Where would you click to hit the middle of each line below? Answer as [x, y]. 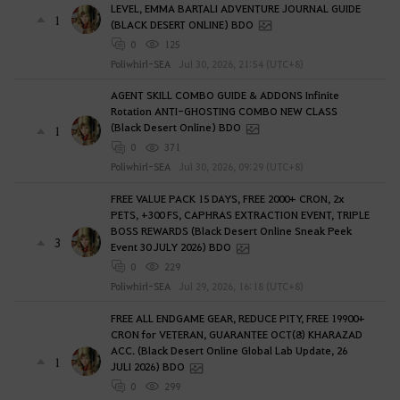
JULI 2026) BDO [147, 366]
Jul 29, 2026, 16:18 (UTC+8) [240, 287]
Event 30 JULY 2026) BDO [171, 247]
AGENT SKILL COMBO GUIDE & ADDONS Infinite [225, 95]
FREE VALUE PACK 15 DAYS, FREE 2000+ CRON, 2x [227, 199]
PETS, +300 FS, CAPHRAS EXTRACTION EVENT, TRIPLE [240, 215]
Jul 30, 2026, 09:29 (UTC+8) [240, 167]
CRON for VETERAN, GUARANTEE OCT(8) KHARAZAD [236, 333]
